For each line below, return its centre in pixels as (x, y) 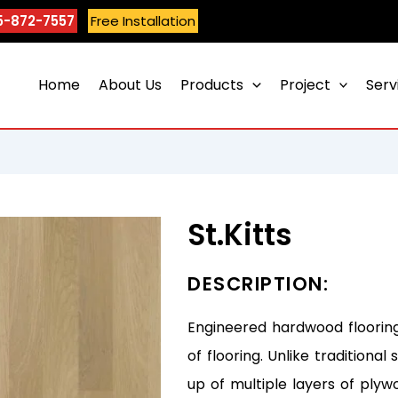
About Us (131, 85)
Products (212, 85)
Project (305, 85)
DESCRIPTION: (259, 284)
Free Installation (143, 21)
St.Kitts (240, 235)
